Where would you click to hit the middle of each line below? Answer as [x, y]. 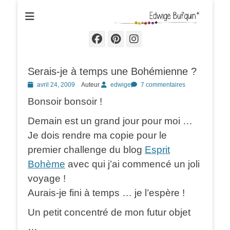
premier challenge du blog [86, 150]
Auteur [91, 85]
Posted [37, 84]
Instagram [173, 39]
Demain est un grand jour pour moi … [110, 121]
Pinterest [151, 39]
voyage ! [47, 179]
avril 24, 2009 [56, 85]
